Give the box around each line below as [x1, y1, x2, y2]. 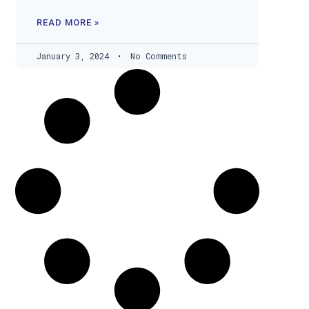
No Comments [126, 50, 188, 62]
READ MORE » [37, 17, 100, 28]
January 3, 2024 [37, 50, 114, 62]
